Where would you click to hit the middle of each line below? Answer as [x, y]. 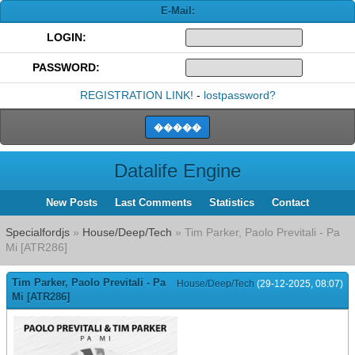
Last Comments [153, 202]
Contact [290, 202]
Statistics [232, 202]
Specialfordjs [38, 232]
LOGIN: [66, 37]
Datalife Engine [177, 171]
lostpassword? [239, 95]
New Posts [72, 202]
